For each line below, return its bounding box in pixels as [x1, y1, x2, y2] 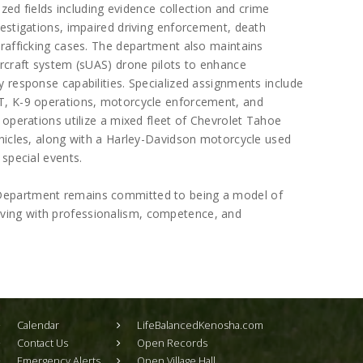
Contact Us [17, 335, 68, 351]
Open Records [137, 335, 207, 351]
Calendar [17, 318, 59, 333]
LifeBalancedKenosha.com [137, 318, 263, 333]
